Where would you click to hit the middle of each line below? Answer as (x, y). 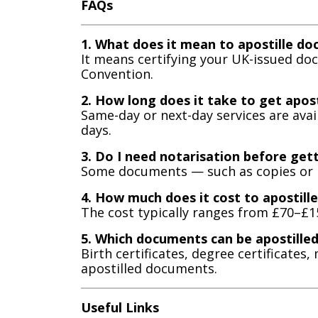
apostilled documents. (149, 268)
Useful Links (120, 307)
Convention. (117, 73)
